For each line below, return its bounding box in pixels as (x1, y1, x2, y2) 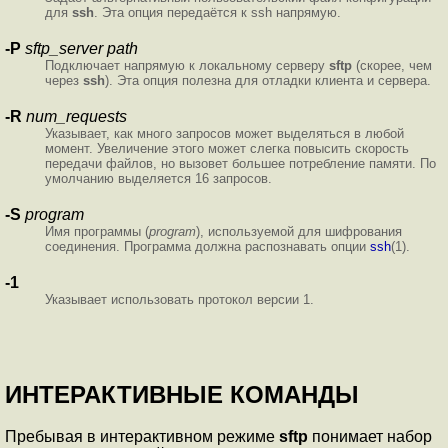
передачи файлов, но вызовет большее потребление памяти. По (45, 155, 436, 171)
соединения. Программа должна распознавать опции (45, 238, 370, 254)
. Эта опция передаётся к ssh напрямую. (94, 4, 341, 20)
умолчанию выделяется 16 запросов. (45, 170, 272, 186)
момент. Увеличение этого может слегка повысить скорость (45, 140, 409, 156)
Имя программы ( (45, 223, 149, 239)
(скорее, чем (352, 57, 432, 73)
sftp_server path (25, 39, 138, 57)
